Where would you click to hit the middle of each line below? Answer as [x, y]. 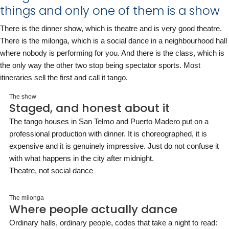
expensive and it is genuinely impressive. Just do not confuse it [114, 146]
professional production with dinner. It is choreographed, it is [108, 134]
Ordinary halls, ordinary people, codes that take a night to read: [113, 223]
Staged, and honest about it [89, 108]
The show [23, 97]
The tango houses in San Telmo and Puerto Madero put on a [109, 121]
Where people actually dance [93, 209]
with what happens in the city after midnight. [82, 158]
